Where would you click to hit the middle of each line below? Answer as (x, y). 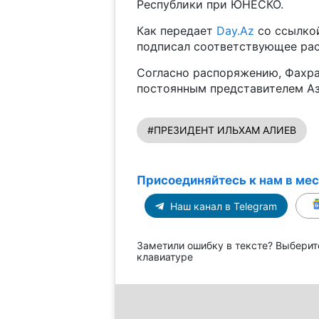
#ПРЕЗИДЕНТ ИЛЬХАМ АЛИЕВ (221, 130)
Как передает (176, 31)
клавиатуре (164, 257)
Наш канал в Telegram (222, 206)
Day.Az (235, 31)
